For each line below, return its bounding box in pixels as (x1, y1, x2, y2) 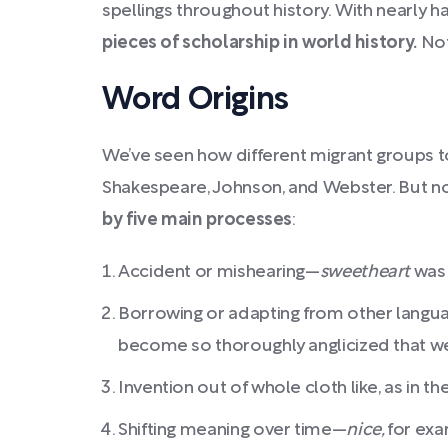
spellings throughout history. (102, 3, 332, 20)
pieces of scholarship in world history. (102, 35, 417, 52)
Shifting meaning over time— (118, 422, 347, 439)
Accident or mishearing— (118, 264, 320, 281)
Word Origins (102, 86, 289, 115)
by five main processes (102, 212, 293, 229)
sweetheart (319, 264, 414, 281)
